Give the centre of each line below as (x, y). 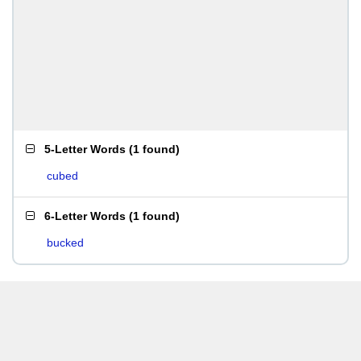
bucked (65, 243)
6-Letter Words (85, 216)
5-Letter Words (85, 149)
